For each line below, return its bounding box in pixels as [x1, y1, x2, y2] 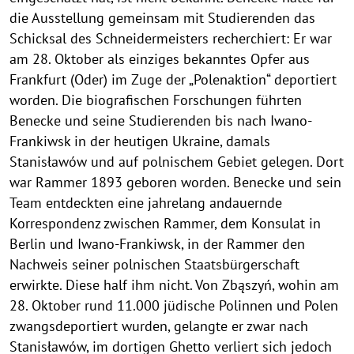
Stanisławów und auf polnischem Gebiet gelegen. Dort [9, 152, 344, 171]
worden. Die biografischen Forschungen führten [9, 90, 302, 109]
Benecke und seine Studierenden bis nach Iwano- [9, 111, 312, 130]
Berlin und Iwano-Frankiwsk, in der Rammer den [9, 234, 305, 253]
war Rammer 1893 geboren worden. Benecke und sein [9, 172, 341, 191]
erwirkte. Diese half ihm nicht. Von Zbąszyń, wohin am [9, 275, 339, 294]
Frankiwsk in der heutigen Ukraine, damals [9, 131, 270, 150]
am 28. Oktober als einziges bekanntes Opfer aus [9, 49, 310, 68]
